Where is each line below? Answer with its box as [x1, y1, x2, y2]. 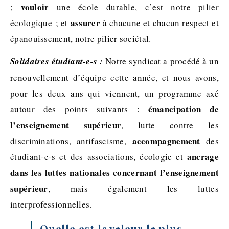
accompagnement [132, 134, 200, 147]
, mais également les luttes [48, 182, 219, 194]
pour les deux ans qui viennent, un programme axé [10, 87, 219, 99]
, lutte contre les [121, 119, 219, 131]
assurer [70, 16, 100, 29]
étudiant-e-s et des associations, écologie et [10, 150, 187, 163]
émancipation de [148, 102, 219, 116]
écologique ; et [10, 16, 71, 29]
